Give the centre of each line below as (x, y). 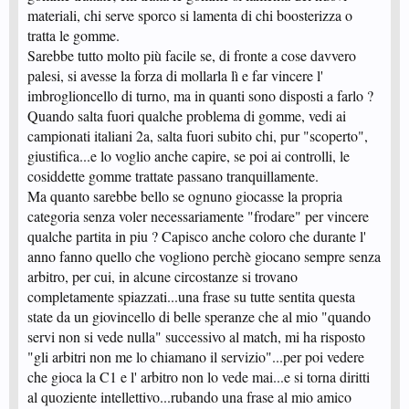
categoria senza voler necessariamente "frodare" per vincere (198, 216)
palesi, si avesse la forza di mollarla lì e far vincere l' (175, 76)
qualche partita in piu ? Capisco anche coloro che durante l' (197, 236)
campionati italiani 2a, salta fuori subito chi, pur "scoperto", (198, 136)
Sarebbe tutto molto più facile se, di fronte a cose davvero (192, 56)
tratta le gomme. (73, 36)
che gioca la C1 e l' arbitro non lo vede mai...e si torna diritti (199, 377)
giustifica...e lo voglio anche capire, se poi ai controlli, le (189, 156)
